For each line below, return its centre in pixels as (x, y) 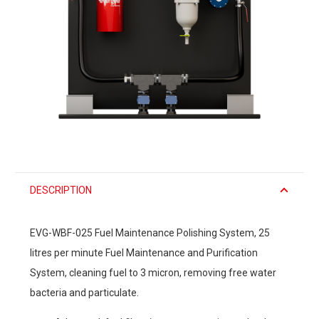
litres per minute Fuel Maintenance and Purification (144, 252)
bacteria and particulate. (84, 292)
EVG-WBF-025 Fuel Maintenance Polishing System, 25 (150, 232)
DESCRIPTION (61, 190)
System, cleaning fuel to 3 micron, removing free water (153, 272)
